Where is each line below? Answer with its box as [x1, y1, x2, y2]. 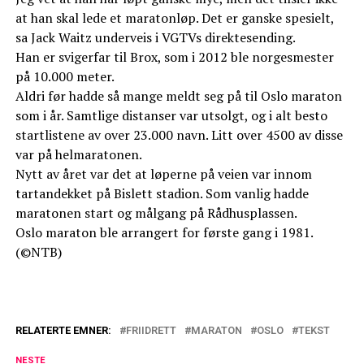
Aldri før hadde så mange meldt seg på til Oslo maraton [15, 87, 342, 106]
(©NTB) [15, 243, 62, 262]
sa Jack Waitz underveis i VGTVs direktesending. [15, 28, 296, 47]
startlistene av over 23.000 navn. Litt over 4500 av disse [15, 126, 343, 145]
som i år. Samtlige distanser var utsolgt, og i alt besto [15, 106, 327, 125]
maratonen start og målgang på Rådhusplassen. [15, 204, 297, 223]
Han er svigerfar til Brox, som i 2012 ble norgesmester [15, 48, 334, 67]
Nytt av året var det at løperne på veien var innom [15, 165, 312, 184]
